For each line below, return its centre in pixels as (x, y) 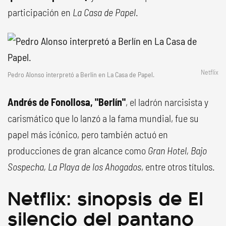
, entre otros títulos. (178, 166)
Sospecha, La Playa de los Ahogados (74, 166)
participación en (40, 12)
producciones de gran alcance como (78, 150)
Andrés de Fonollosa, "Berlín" (67, 102)
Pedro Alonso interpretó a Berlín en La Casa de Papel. (81, 74)
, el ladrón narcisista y (167, 102)
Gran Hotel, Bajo (177, 150)
